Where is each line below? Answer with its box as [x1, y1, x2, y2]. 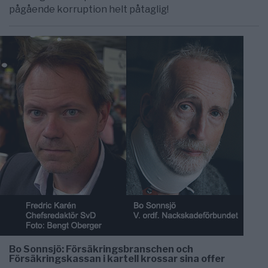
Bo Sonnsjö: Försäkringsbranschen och [9, 243, 193, 255]
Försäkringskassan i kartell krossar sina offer [9, 253, 225, 264]
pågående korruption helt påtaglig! [9, 4, 169, 15]
